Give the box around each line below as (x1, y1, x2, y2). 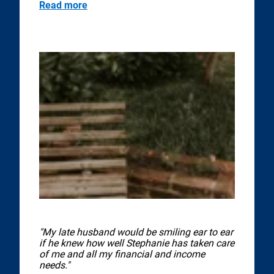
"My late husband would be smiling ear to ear (39, 226, 233, 238)
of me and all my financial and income (39, 248, 205, 260)
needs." (39, 259, 70, 271)
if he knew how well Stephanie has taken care (39, 237, 234, 249)
